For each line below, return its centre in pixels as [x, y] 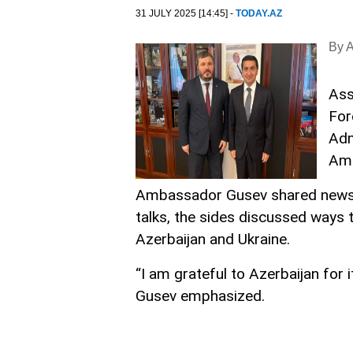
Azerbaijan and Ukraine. [213, 240]
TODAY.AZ [259, 13]
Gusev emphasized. [200, 296]
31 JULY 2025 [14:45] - [186, 13]
